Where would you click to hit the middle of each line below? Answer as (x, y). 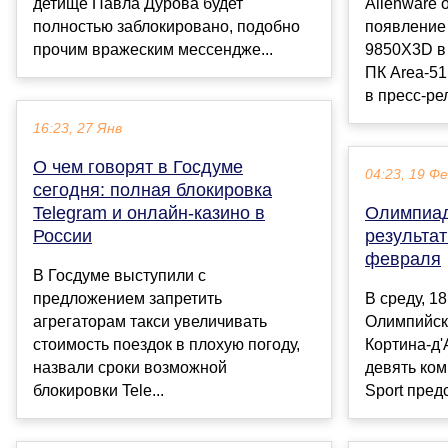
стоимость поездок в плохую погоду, (166, 345)
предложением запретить (127, 299)
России (62, 236)
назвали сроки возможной (130, 368)
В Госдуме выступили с (119, 276)
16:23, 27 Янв (77, 129)
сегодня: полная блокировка (152, 190)
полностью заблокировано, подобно (166, 27)
